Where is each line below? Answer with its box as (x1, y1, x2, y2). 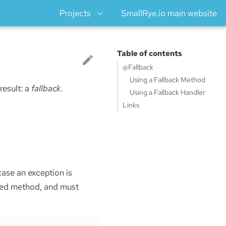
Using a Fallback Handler (129, 88, 205, 97)
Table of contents (117, 48, 182, 59)
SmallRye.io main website (121, 8, 217, 19)
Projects (59, 8, 91, 19)
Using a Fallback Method (129, 75, 205, 84)
